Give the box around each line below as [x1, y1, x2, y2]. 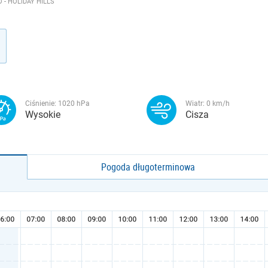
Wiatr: [185, 99, 206, 108]
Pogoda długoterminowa [101, 160, 196, 173]
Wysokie [25, 109, 60, 120]
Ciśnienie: [25, 99, 58, 108]
